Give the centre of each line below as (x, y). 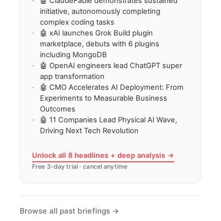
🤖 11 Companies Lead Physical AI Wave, (109, 120)
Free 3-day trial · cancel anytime (80, 166)
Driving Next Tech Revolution (89, 130)
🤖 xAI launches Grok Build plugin (96, 33)
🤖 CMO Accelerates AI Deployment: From (112, 87)
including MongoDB (74, 55)
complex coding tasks (77, 22)
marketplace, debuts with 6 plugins (100, 44)
